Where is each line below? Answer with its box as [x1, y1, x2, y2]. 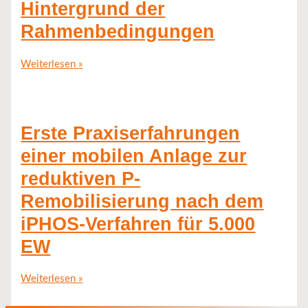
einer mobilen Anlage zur [21, 144, 247, 166]
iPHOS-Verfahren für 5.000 [21, 212, 256, 234]
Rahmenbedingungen [21, 21, 215, 43]
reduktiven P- [21, 167, 141, 189]
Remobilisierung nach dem [21, 190, 264, 212]
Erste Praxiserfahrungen [21, 122, 241, 144]
